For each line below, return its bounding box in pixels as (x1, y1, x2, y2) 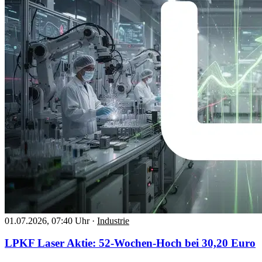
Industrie (97, 215, 129, 226)
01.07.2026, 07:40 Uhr (5, 215, 89, 226)
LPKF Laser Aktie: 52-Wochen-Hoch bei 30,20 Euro (5, 237, 256, 250)
